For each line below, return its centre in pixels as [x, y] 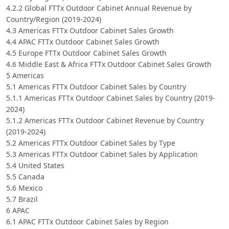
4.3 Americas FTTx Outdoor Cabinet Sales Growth [90, 30]
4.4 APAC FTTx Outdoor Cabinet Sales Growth [83, 41]
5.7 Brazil [22, 199]
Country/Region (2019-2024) [54, 19]
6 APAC [18, 210]
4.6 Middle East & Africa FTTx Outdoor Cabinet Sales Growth [109, 64]
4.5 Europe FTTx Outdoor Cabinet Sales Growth [86, 53]
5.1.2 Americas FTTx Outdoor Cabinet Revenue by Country [105, 120]
